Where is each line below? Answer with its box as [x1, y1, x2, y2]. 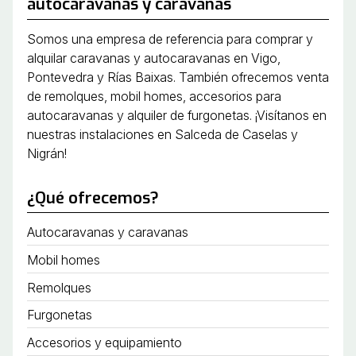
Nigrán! [26, 145, 67, 161]
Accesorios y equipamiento [26, 334, 182, 350]
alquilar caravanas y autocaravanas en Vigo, [26, 49, 281, 66]
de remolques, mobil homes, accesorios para [26, 87, 281, 104]
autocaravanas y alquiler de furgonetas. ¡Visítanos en [26, 106, 327, 123]
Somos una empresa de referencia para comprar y [26, 30, 313, 47]
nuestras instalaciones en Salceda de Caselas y [26, 126, 298, 142]
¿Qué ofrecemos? [26, 187, 159, 209]
